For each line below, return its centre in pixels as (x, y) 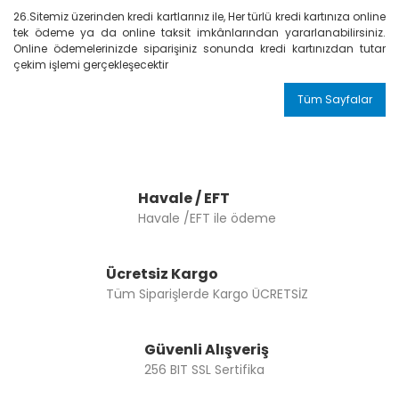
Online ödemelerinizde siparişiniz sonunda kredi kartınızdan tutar (199, 49)
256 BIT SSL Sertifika (204, 369)
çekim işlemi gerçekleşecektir (91, 65)
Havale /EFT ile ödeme (207, 218)
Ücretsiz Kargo (162, 273)
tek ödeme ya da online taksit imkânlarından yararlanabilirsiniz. (199, 33)
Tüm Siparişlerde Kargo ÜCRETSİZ (207, 293)
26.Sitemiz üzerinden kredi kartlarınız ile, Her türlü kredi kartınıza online (199, 17)
